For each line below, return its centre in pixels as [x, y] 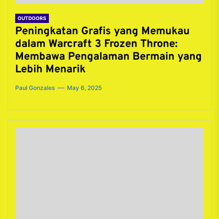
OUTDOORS [32, 18]
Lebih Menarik [50, 70]
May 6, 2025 [84, 88]
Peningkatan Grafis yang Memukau [102, 32]
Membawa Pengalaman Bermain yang [109, 57]
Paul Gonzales [35, 88]
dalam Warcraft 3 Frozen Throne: [96, 44]
